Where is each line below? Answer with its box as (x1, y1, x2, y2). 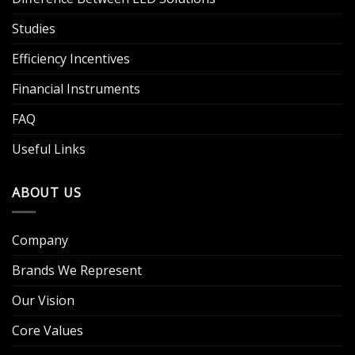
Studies (12, 19, 55, 37)
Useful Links (12, 139, 86, 158)
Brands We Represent (12, 261, 142, 280)
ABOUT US (12, 183, 82, 201)
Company (12, 231, 68, 250)
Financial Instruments (12, 79, 140, 97)
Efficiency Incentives (12, 49, 130, 67)
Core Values (12, 322, 83, 340)
